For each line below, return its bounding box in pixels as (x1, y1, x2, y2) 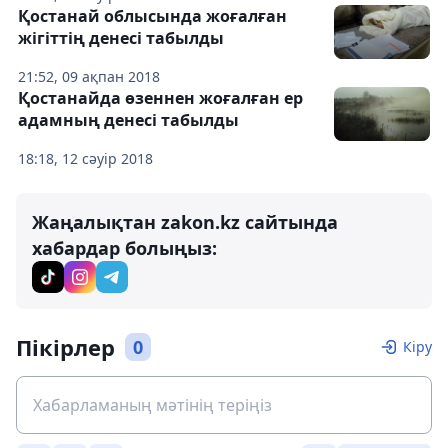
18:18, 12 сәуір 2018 (18, 149, 153, 169)
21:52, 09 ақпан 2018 (18, 67, 160, 87)
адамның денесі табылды (18, 109, 239, 132)
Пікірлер (16, 332, 115, 363)
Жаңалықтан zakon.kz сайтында (32, 210, 338, 235)
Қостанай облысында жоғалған (18, 5, 287, 28)
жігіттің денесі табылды (18, 27, 224, 50)
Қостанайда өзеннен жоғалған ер (18, 87, 303, 110)
